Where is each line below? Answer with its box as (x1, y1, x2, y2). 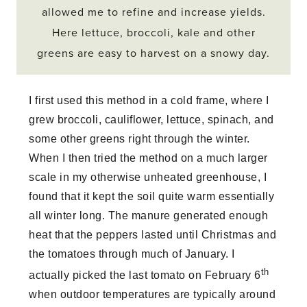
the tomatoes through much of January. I (29, 248, 235, 260)
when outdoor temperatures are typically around (29, 288, 276, 301)
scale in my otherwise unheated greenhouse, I (29, 171, 267, 184)
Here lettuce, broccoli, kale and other (51, 26, 256, 40)
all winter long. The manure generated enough (29, 210, 269, 222)
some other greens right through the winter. (29, 133, 250, 145)
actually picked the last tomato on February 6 (29, 269, 261, 282)
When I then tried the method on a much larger (29, 152, 268, 164)
